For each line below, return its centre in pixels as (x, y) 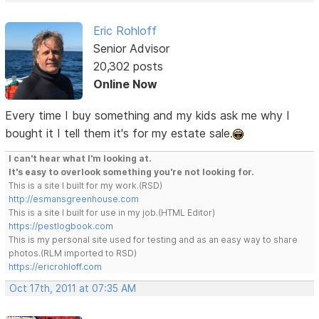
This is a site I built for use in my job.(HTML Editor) (112, 212)
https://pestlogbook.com (61, 226)
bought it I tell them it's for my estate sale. (119, 133)
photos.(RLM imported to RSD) (73, 253)
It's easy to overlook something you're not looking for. (132, 172)
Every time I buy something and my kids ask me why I (148, 115)
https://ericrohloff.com (56, 266)
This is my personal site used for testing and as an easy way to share (153, 239)
